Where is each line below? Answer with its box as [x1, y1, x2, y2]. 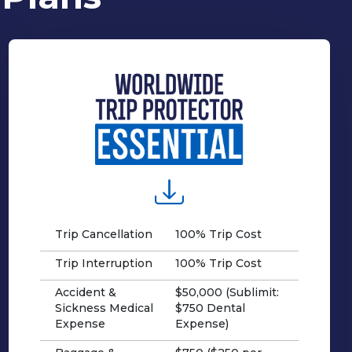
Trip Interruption [54, 255, 152, 270]
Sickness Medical [54, 300, 153, 315]
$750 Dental [174, 300, 245, 315]
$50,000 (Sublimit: [174, 284, 279, 299]
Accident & [54, 284, 116, 299]
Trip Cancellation [54, 226, 152, 241]
